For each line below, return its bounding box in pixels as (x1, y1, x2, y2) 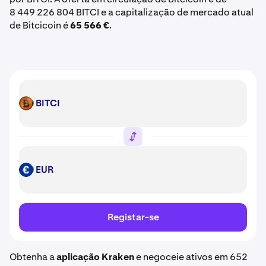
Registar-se (107, 211, 159, 223)
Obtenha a (9, 251, 56, 263)
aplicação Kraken (56, 251, 134, 263)
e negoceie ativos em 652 (134, 251, 248, 263)
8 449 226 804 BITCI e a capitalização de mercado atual (9, 6, 254, 18)
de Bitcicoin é (9, 19, 70, 31)
